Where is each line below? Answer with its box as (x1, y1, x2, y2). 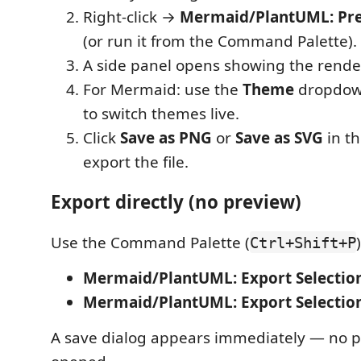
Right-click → (83, 6, 180, 27)
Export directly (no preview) (51, 189, 301, 214)
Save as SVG (235, 127, 323, 148)
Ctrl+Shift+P (250, 233, 356, 251)
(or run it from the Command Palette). (83, 30, 357, 52)
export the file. (83, 151, 189, 172)
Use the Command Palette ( (51, 231, 250, 253)
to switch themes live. (83, 102, 239, 124)
